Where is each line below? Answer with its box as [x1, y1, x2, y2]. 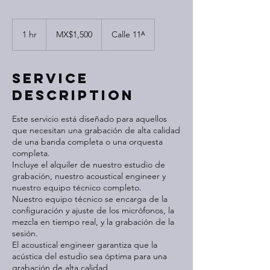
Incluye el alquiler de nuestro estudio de [12, 159, 165, 170]
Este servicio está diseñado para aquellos [12, 113, 167, 124]
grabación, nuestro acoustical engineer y [12, 171, 166, 181]
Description [12, 87, 134, 104]
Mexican [46, 26, 69, 33]
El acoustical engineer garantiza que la [12, 239, 157, 250]
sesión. [12, 228, 38, 239]
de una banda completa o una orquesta [12, 136, 163, 147]
